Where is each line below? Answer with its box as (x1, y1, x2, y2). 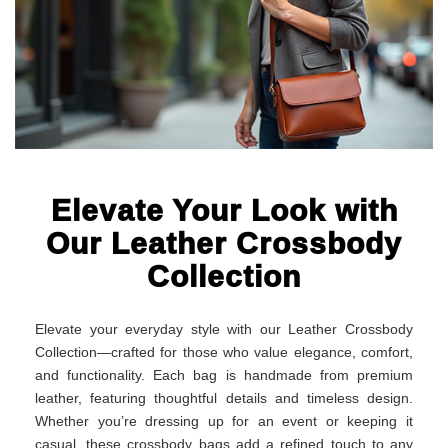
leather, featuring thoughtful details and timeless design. (35, 389, 413, 406)
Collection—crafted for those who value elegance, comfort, (35, 343, 413, 360)
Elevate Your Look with (50, 193, 398, 227)
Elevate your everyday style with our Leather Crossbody (35, 320, 413, 337)
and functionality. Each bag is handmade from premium (35, 366, 413, 383)
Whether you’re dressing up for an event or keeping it (35, 412, 413, 429)
